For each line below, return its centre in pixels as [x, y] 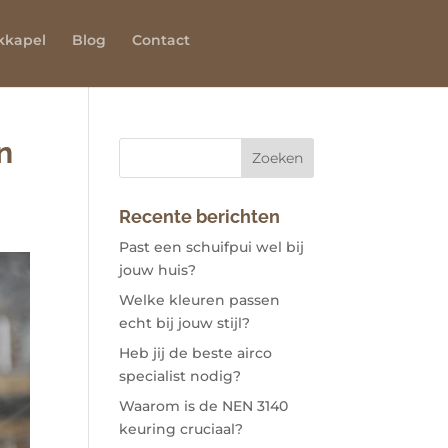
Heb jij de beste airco [196, 353]
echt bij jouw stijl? [185, 323]
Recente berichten [200, 216]
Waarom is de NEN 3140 [204, 406]
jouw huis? [158, 270]
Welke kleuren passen [200, 300]
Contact [161, 40]
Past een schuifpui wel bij [212, 247]
